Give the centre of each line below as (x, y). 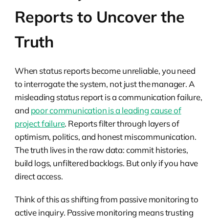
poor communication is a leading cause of (106, 110)
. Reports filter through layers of (122, 123)
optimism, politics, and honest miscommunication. (106, 136)
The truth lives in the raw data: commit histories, (101, 150)
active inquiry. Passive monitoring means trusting (104, 212)
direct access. (39, 176)
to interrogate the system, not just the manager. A (105, 84)
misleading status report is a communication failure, (109, 97)
